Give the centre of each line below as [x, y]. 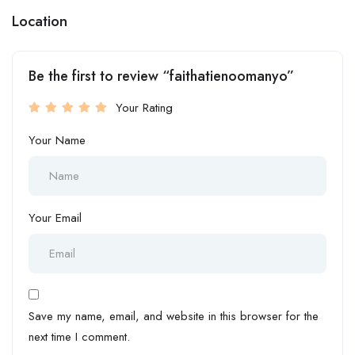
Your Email [55, 218]
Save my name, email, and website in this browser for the [174, 316]
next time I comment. [79, 336]
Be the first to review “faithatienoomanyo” [161, 76]
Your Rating [144, 107]
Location [40, 21]
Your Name [57, 140]
